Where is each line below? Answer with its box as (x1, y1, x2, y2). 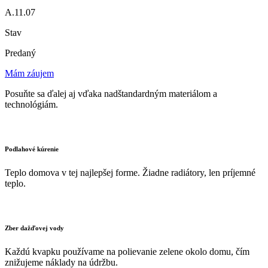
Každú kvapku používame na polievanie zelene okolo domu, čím (5, 246, 249, 257)
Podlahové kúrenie (5, 145, 59, 153)
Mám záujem (5, 68, 54, 78)
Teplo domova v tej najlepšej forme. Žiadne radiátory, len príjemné (5, 167, 255, 178)
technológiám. (5, 99, 58, 109)
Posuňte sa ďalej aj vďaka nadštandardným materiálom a (5, 88, 217, 99)
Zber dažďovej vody (5, 224, 64, 232)
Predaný (5, 47, 36, 58)
